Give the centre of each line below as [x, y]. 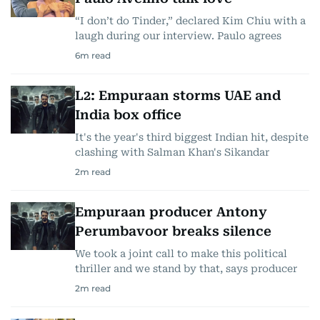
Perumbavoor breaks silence [173, 231]
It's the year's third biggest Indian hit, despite [192, 137]
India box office [128, 114]
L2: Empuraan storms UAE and [178, 95]
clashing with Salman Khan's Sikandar [172, 152]
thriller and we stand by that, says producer [186, 268]
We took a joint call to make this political [181, 253]
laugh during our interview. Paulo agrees [178, 35]
